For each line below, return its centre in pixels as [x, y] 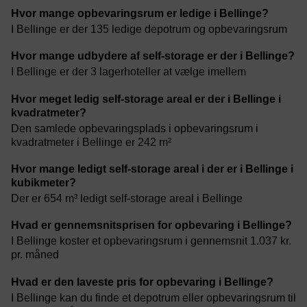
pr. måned [35, 255]
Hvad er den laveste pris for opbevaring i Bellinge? [142, 282]
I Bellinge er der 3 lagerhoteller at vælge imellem [128, 72]
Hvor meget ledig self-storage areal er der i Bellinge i [146, 99]
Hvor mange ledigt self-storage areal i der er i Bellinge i [152, 169]
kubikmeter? [44, 182]
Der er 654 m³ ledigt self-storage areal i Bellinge [127, 199]
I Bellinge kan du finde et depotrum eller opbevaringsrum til [153, 297]
